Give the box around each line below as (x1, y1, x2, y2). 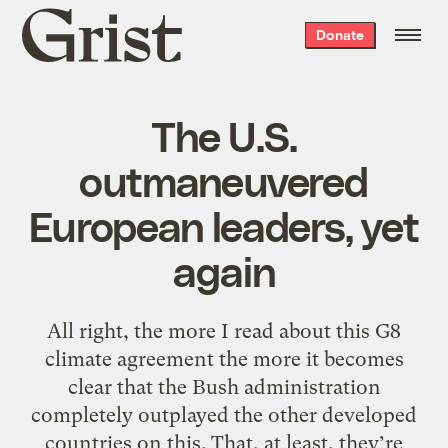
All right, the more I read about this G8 (47, 318, 401, 343)
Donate (315, 26, 364, 43)
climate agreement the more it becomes (44, 346, 404, 371)
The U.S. (150, 109, 298, 160)
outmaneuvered (79, 154, 369, 205)
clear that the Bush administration (67, 374, 381, 399)
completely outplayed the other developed (31, 402, 417, 427)
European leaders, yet (29, 199, 419, 250)
